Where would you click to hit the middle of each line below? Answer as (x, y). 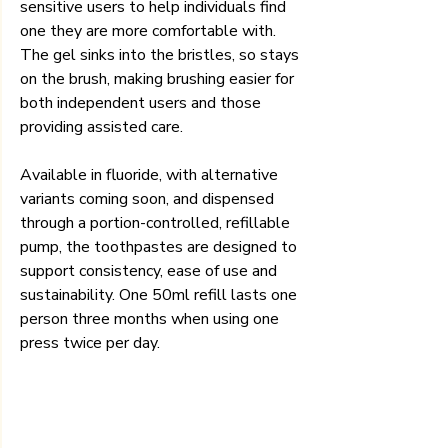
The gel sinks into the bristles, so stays (161, 54)
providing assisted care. (101, 126)
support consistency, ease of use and (150, 270)
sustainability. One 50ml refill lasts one (160, 294)
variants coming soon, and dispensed (149, 198)
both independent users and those (142, 102)
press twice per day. (90, 342)
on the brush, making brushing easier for (159, 78)
